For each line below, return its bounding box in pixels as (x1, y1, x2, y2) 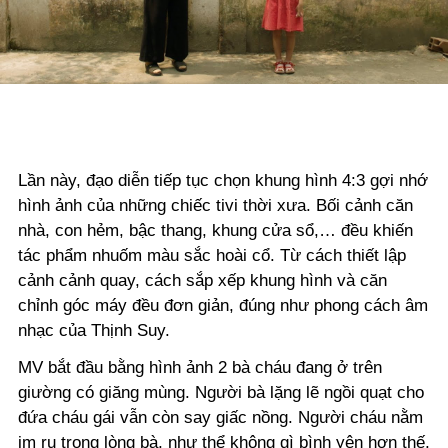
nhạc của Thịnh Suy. (18, 320, 180, 340)
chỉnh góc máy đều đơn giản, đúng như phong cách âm (18, 295, 428, 315)
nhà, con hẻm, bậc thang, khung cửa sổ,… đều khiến (18, 220, 413, 240)
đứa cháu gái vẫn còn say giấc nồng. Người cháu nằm (18, 407, 423, 427)
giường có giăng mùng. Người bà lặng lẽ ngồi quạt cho (18, 382, 424, 402)
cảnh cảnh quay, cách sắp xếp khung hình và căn (18, 270, 387, 290)
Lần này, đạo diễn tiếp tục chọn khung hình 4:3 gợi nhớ (18, 170, 428, 190)
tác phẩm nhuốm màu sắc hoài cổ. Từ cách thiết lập (18, 245, 406, 265)
